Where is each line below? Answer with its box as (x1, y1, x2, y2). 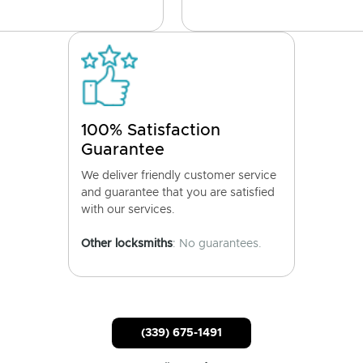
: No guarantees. (173, 238, 262, 250)
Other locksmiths (81, 238, 173, 250)
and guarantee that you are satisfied (81, 187, 275, 199)
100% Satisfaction (81, 122, 220, 139)
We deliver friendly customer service (81, 170, 276, 181)
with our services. (81, 204, 175, 216)
